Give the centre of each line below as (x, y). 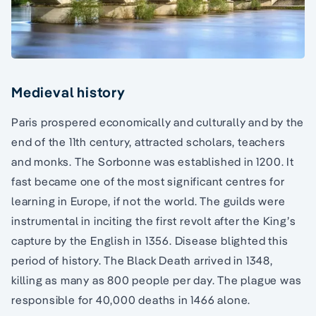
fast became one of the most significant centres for (148, 181)
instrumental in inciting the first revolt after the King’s (154, 220)
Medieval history (68, 92)
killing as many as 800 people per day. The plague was (157, 280)
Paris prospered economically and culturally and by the (158, 122)
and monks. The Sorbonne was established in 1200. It (153, 161)
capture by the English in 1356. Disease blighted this (150, 240)
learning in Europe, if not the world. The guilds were (148, 201)
